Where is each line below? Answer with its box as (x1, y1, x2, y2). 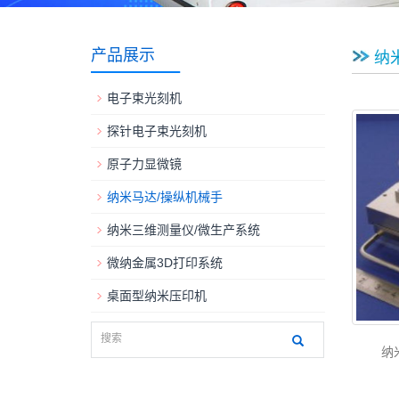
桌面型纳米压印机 (107, 289, 207, 303)
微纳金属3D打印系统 (107, 256, 223, 270)
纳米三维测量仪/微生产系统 (107, 223, 260, 237)
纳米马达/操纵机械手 (107, 190, 223, 204)
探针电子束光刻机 (107, 124, 207, 138)
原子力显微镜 (107, 157, 182, 171)
